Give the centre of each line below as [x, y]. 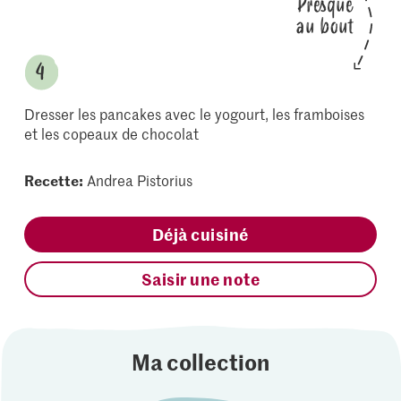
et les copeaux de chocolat [112, 133]
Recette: [54, 180]
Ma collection [200, 362]
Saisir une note [200, 279]
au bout [324, 26]
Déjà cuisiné [200, 234]
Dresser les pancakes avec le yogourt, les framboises [195, 114]
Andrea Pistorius [140, 180]
